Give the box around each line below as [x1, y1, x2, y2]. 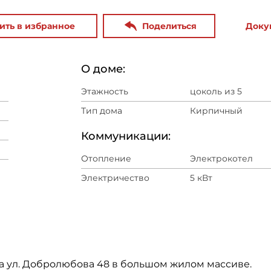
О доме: [81, 62, 125, 76]
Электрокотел [190, 153, 253, 164]
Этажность [81, 86, 128, 97]
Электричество [81, 172, 149, 183]
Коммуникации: [81, 129, 171, 143]
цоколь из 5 [190, 86, 242, 97]
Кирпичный [190, 105, 243, 116]
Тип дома [81, 105, 122, 116]
